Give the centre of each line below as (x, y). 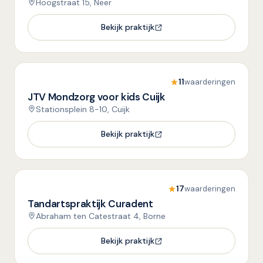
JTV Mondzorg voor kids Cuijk (97, 97)
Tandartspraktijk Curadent (90, 204)
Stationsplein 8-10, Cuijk (83, 109)
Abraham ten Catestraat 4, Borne (101, 216)
